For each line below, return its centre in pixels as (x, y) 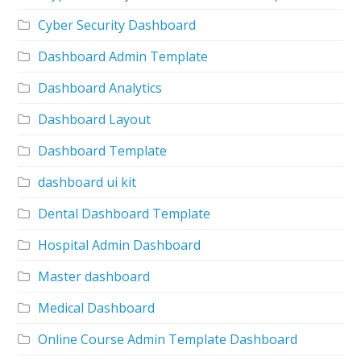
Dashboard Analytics (100, 87)
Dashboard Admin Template (123, 56)
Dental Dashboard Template (124, 213)
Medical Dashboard (97, 307)
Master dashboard (94, 276)
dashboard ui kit (87, 182)
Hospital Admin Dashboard (120, 245)
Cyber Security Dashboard (117, 25)
